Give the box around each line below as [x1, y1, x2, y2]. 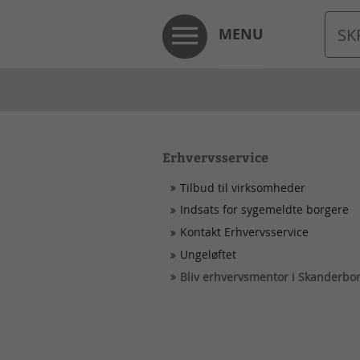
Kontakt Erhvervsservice [180, 224, 309, 240]
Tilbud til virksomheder [180, 179, 305, 195]
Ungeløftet [180, 246, 236, 262]
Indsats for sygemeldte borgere [180, 202, 349, 218]
